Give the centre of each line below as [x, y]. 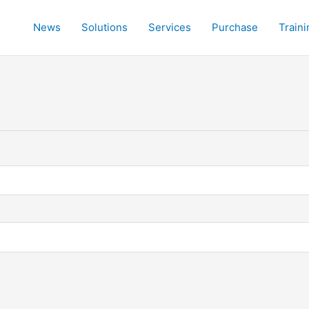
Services [170, 27]
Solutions [105, 27]
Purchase [235, 27]
